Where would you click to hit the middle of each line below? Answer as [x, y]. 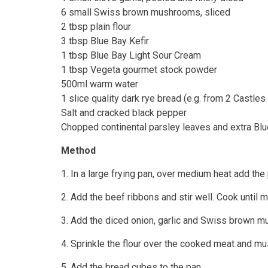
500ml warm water [100, 84]
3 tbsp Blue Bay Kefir [105, 41]
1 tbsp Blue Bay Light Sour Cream [131, 55]
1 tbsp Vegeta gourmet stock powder [139, 70]
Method [78, 150]
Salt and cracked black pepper [124, 113]
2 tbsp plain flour [96, 27]
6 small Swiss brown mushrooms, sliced [146, 12]
